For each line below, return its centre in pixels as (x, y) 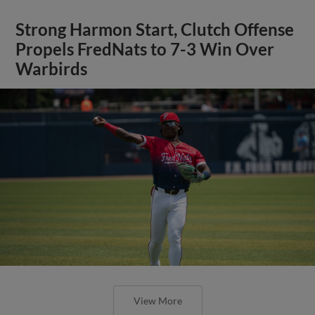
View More (157, 300)
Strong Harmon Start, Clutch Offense (155, 29)
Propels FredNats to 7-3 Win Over (145, 49)
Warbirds (52, 69)
